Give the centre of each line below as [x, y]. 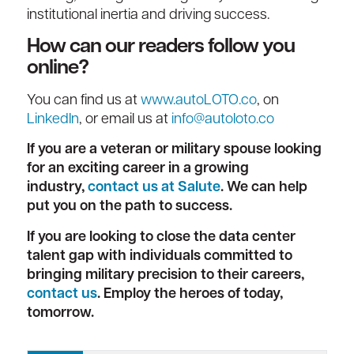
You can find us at [83, 101]
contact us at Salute [154, 188]
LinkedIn [53, 120]
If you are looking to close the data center [161, 237]
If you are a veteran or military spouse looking [174, 150]
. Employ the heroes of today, [190, 294]
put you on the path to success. [129, 207]
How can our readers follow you [160, 47]
